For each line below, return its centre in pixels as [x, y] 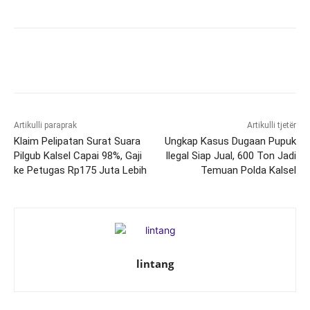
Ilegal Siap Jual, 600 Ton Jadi [230, 156]
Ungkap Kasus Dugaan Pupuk [230, 142]
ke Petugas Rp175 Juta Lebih [80, 171]
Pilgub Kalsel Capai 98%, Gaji [78, 156]
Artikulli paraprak [45, 126]
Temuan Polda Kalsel [248, 171]
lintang [155, 264]
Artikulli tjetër [271, 126]
